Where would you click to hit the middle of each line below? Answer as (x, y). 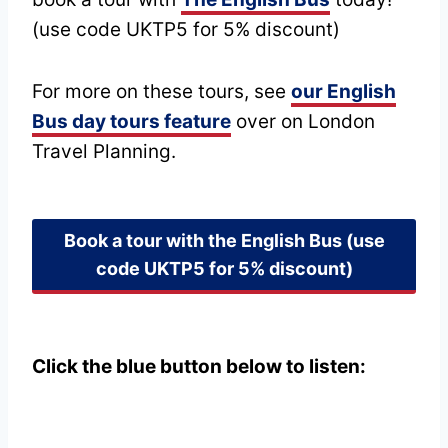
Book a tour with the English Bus (202, 240)
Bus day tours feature (131, 122)
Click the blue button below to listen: (199, 366)
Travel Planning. (104, 152)
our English (343, 92)
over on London (303, 122)
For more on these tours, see (161, 92)
